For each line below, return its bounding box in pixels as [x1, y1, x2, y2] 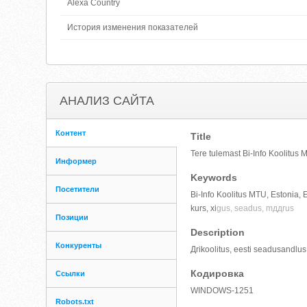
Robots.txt [56, 297, 95, 306]
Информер [56, 157, 97, 165]
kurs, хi [191, 204, 217, 213]
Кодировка [191, 268, 245, 279]
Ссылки [56, 269, 86, 278]
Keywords [191, 172, 238, 183]
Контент [56, 129, 86, 137]
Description [191, 227, 245, 238]
